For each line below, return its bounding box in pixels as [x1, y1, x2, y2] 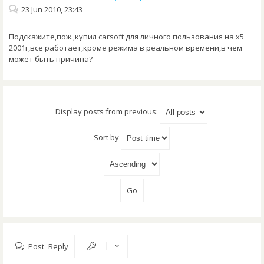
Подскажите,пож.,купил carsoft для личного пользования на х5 [9, 31, 244, 42]
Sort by [93, 132, 121, 143]
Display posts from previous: [55, 106, 160, 117]
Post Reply [28, 242, 68, 250]
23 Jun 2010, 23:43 [21, 4, 82, 15]
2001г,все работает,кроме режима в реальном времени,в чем [9, 42, 242, 54]
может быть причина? [9, 54, 93, 65]
